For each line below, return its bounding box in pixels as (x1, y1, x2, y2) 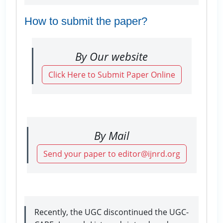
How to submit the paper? (24, 14, 147, 27)
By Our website (75, 48, 148, 64)
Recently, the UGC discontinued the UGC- (34, 206, 189, 218)
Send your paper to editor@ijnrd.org (43, 148, 180, 159)
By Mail (94, 127, 129, 143)
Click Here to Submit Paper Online (48, 69, 175, 80)
